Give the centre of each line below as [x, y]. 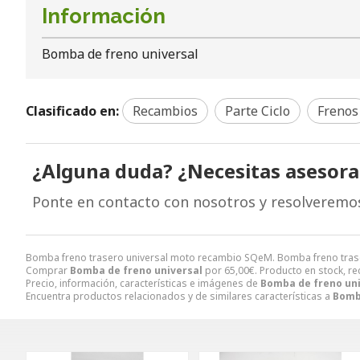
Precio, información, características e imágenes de [143, 283]
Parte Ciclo [258, 110]
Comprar [48, 270]
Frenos [338, 110]
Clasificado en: [72, 110]
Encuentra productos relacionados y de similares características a [179, 296]
